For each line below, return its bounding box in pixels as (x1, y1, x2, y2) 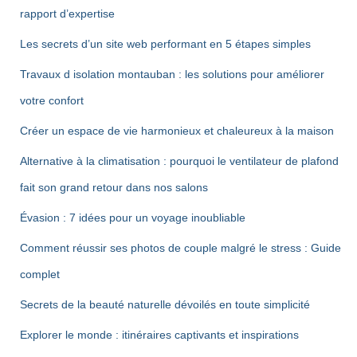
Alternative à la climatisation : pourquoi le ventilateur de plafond (20, 155, 339, 167)
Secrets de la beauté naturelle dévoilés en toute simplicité (20, 298, 310, 311)
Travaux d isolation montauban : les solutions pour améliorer (20, 68, 324, 80)
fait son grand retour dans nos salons (20, 181, 208, 194)
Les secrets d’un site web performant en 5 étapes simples (20, 37, 311, 50)
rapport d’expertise (20, 7, 115, 20)
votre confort (20, 94, 84, 107)
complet (20, 268, 60, 280)
